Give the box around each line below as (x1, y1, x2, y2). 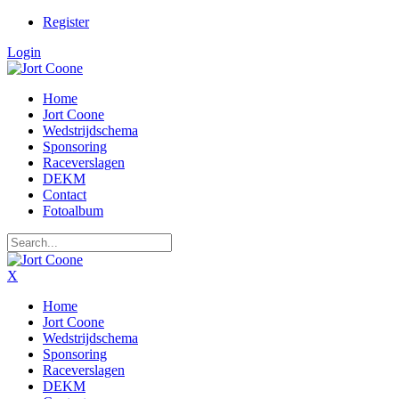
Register (43, 14, 89, 29)
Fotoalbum (43, 203, 103, 218)
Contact (43, 187, 86, 202)
